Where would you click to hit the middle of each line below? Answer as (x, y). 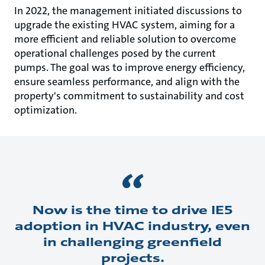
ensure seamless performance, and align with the (127, 81)
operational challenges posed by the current (115, 53)
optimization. (46, 110)
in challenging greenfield (132, 242)
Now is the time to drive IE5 (132, 210)
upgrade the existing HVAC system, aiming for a (125, 25)
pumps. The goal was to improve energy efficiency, (130, 67)
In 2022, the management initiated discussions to (128, 10)
